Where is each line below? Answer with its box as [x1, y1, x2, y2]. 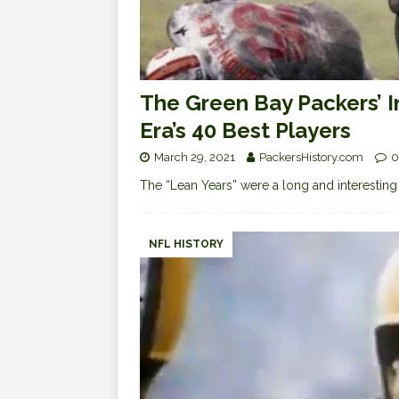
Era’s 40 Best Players [140, 118, 351, 144]
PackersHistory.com [259, 151, 363, 165]
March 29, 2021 [154, 151, 235, 165]
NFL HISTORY [149, 238, 224, 251]
